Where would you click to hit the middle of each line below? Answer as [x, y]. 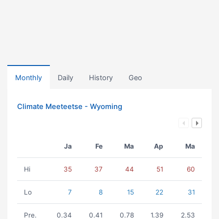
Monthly [29, 77]
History [101, 77]
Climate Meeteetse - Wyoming [70, 107]
